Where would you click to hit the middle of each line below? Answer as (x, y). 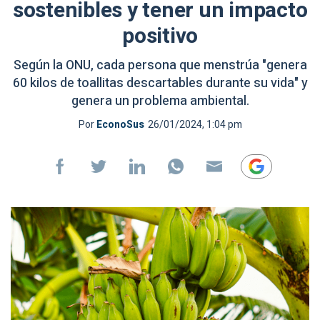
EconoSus (120, 125)
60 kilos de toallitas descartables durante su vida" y (160, 83)
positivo (160, 36)
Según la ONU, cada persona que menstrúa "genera (160, 65)
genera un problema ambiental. (160, 101)
